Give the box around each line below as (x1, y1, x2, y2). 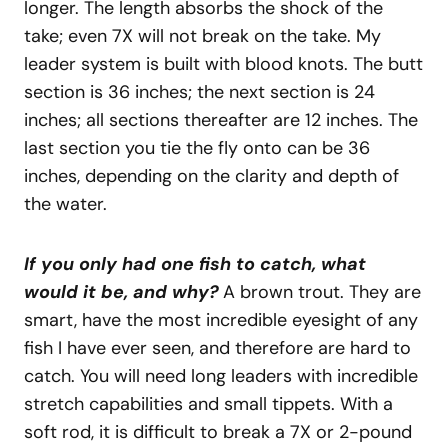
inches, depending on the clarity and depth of (24, 164, 399, 189)
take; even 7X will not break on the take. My (24, 24, 381, 49)
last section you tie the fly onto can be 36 (24, 136, 370, 161)
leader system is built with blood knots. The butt (24, 52, 423, 77)
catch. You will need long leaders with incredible (24, 364, 418, 389)
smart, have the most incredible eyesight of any (24, 308, 418, 333)
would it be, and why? (24, 280, 219, 305)
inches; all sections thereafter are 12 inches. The (24, 108, 418, 133)
